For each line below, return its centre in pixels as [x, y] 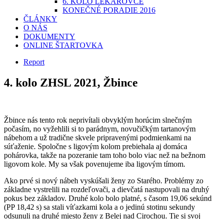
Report [34, 62]
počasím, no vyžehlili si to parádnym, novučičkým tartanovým [100, 129]
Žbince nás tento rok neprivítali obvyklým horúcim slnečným [98, 120]
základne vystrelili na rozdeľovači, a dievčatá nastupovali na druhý [107, 189]
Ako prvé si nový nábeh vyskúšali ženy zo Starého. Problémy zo [104, 180]
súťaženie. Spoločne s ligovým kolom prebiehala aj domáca [96, 146]
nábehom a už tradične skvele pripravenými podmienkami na [98, 137]
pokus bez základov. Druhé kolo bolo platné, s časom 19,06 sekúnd [108, 198]
